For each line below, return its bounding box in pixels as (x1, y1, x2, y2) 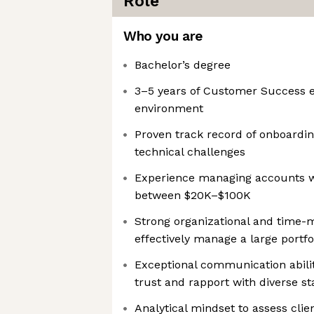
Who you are (123, 28, 203, 44)
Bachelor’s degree (135, 58, 231, 71)
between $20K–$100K (135, 189, 251, 202)
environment (135, 102, 203, 115)
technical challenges (135, 145, 245, 158)
